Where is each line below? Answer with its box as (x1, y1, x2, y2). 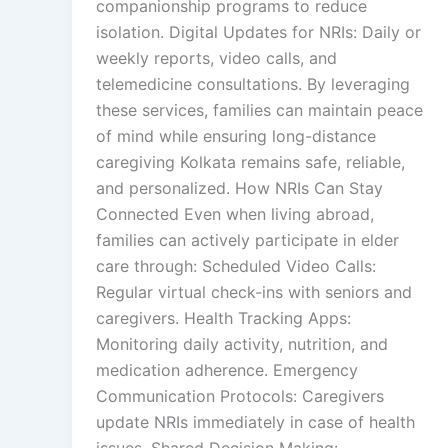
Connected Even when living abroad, (96, 204, 374, 224)
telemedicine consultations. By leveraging (96, 74, 410, 94)
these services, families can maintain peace (96, 100, 423, 120)
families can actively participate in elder (96, 230, 399, 250)
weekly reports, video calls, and (96, 48, 337, 68)
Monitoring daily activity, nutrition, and (96, 334, 388, 354)
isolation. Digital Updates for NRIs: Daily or (96, 22, 421, 42)
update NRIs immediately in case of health (96, 412, 415, 432)
